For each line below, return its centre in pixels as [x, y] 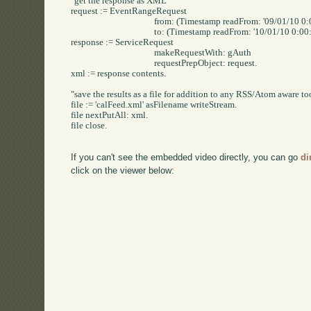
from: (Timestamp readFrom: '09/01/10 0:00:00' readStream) [113, 21]
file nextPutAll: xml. [110, 115]
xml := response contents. [119, 73]
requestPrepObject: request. [113, 63]
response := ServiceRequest [123, 42]
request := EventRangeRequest [129, 11]
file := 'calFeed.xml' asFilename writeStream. [154, 104]
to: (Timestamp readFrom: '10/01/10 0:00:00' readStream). [113, 32]
